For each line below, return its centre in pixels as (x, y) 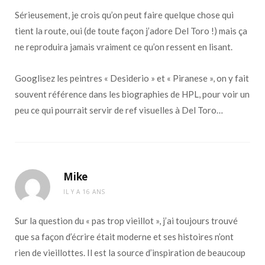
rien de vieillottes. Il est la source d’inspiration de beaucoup (130, 253)
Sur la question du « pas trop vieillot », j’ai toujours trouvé (126, 221)
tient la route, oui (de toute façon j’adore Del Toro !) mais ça (131, 31)
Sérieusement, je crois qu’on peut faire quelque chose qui (124, 15)
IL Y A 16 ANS (84, 192)
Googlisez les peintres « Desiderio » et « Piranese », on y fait (132, 78)
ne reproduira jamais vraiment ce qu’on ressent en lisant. (124, 47)
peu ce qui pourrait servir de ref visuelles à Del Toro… (119, 110)
